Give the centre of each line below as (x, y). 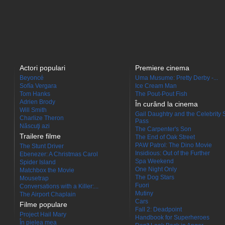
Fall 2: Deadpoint (158, 209)
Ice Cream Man (156, 86)
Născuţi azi (35, 126)
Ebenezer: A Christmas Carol (59, 154)
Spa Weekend (154, 161)
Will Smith (33, 110)
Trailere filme (40, 136)
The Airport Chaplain (48, 194)
